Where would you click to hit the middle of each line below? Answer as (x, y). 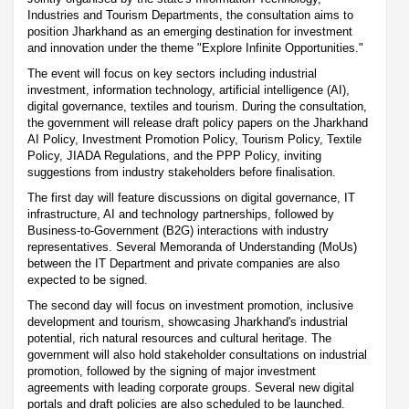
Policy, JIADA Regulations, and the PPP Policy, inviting (174, 156)
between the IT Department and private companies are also (184, 264)
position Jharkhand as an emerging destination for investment (190, 32)
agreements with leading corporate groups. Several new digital (191, 388)
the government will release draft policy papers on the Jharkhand (198, 123)
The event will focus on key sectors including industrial (172, 74)
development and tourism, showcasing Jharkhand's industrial (188, 322)
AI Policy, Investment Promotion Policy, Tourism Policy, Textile (194, 140)
